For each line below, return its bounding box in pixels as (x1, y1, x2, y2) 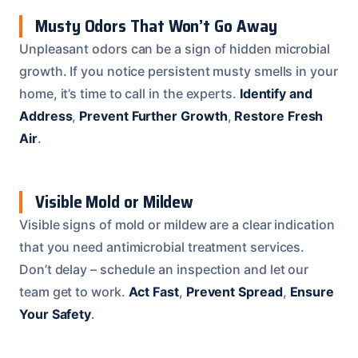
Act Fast (128, 284, 179, 300)
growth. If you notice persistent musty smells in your (19, 63, 338, 80)
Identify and (239, 86, 312, 102)
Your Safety (19, 306, 92, 323)
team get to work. (19, 284, 129, 300)
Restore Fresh (234, 108, 324, 125)
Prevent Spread (185, 284, 283, 300)
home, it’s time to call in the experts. (19, 86, 240, 102)
